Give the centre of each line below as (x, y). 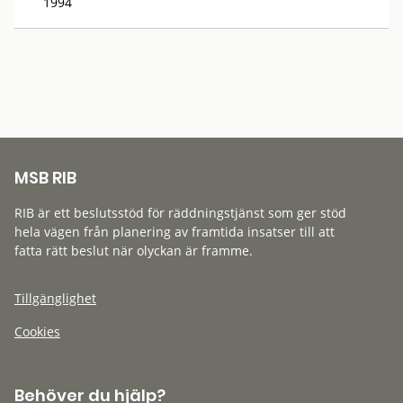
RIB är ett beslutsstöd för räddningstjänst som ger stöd (180, 213)
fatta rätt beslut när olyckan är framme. (134, 251)
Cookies (37, 331)
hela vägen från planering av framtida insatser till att (175, 232)
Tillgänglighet (55, 298)
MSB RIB (45, 178)
